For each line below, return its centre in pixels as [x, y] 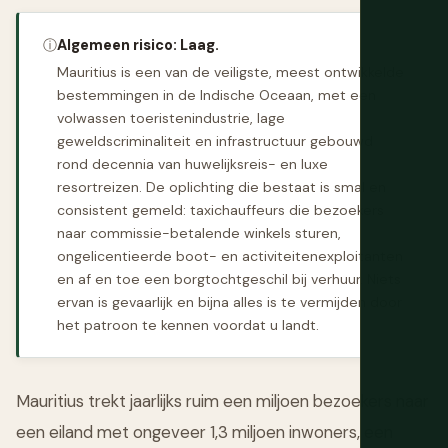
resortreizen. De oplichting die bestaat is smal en [221, 187]
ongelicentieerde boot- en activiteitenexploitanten [230, 256]
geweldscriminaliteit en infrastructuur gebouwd [215, 141]
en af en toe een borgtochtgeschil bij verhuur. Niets [229, 279]
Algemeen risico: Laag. [138, 45]
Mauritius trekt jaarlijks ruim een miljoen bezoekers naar [222, 401]
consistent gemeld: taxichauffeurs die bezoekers [220, 210]
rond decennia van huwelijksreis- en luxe [192, 164]
